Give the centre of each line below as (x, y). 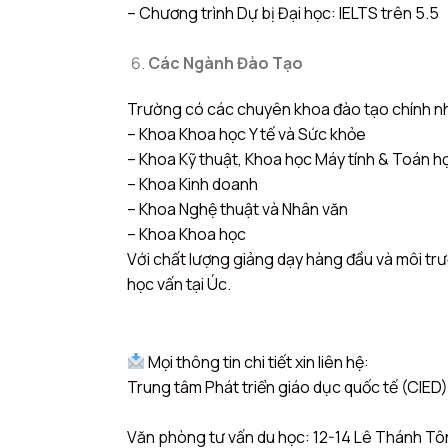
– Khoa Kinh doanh (192, 183)
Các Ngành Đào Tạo (225, 62)
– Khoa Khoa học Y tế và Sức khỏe (246, 133)
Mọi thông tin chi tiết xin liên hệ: (257, 361)
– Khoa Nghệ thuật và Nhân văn (237, 208)
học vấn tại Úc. (179, 283)
